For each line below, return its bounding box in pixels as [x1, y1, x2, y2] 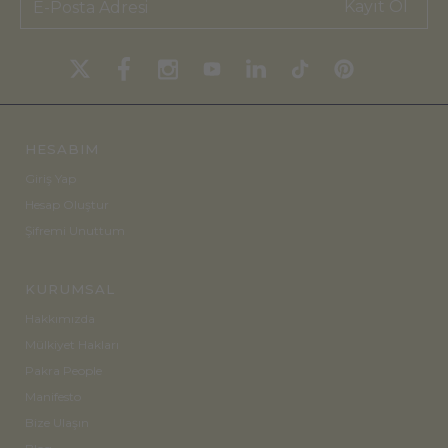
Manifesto [25, 389, 81, 405]
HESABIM [25, 141, 99, 158]
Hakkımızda [25, 311, 95, 327]
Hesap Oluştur [25, 197, 109, 213]
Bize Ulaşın [25, 415, 89, 431]
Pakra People [25, 363, 102, 379]
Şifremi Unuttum [25, 223, 125, 239]
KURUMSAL [25, 281, 115, 298]
